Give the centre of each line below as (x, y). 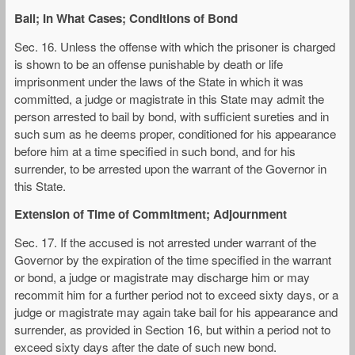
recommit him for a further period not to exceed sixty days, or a (176, 295)
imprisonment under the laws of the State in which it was (159, 81)
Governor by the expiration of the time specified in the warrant (173, 260)
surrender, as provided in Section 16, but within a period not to (172, 330)
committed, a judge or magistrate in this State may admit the (169, 98)
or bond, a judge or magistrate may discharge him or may (162, 277)
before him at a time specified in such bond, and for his (155, 151)
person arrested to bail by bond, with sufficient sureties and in (172, 116)
